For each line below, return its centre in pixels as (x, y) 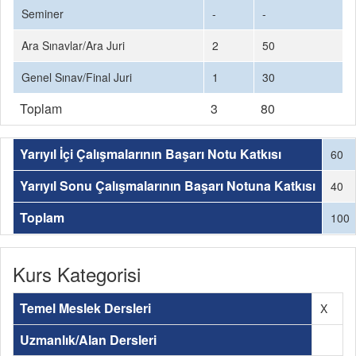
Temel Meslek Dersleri (85, 308)
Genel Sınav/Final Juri (77, 77)
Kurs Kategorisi (77, 274)
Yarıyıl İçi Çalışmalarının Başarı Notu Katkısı (151, 154)
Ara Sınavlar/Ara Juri (73, 45)
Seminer (43, 14)
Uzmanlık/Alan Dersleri (88, 340)
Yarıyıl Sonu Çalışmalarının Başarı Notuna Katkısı (168, 186)
